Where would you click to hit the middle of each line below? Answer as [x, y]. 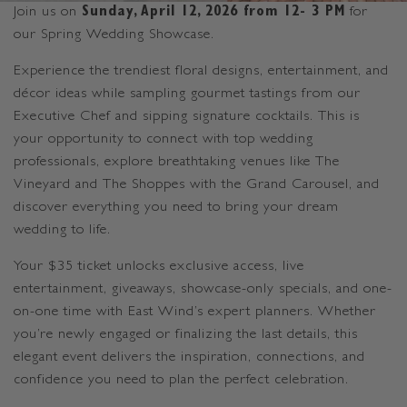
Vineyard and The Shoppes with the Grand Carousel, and [197, 185]
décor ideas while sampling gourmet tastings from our [187, 94]
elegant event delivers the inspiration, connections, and [189, 357]
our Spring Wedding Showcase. [114, 35]
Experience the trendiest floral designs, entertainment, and [201, 71]
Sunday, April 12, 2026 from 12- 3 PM [213, 12]
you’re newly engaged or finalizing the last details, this [186, 335]
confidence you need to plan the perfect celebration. [181, 380]
